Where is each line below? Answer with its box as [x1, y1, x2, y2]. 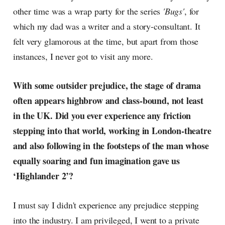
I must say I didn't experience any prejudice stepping [13, 199, 199, 211]
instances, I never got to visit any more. [13, 50, 153, 63]
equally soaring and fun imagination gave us [13, 154, 180, 168]
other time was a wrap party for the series [13, 5, 163, 18]
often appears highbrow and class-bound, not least [13, 94, 203, 107]
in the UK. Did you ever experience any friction [13, 109, 191, 123]
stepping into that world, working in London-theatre [13, 124, 211, 138]
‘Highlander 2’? [13, 169, 74, 183]
